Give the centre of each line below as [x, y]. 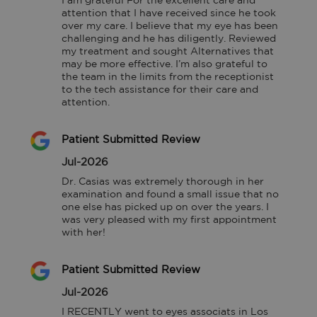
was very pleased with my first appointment [169, 220]
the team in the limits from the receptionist [168, 77]
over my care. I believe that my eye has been [170, 26]
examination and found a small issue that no [171, 194]
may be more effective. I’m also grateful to [165, 64]
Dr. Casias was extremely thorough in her [163, 181]
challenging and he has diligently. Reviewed [169, 39]
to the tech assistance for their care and [160, 90]
